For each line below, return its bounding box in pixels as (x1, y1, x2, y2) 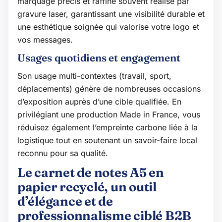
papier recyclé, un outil (17, 178, 157, 195)
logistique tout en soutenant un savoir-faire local (17, 135, 197, 145)
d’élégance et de (17, 193, 113, 209)
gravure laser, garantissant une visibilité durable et (17, 8, 205, 19)
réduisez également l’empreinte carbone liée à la (17, 122, 198, 132)
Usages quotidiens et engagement (17, 51, 180, 64)
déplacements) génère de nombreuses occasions (17, 83, 201, 94)
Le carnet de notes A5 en (17, 164, 164, 180)
